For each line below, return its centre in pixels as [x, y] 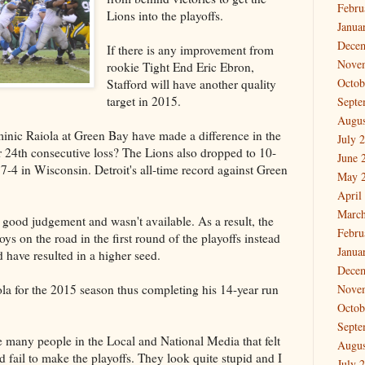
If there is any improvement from [191, 49]
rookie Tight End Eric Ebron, [181, 66]
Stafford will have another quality [192, 84]
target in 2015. [144, 101]
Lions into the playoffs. [165, 15]
